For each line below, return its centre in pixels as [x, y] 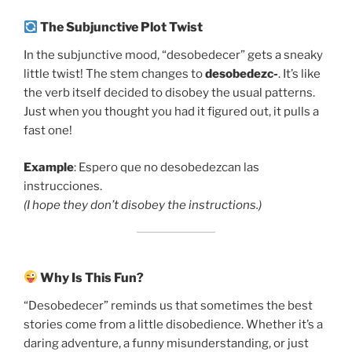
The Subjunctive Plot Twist [121, 27]
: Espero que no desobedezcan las [167, 167]
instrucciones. [63, 186]
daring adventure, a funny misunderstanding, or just [166, 343]
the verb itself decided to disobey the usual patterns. [169, 93]
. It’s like [299, 74]
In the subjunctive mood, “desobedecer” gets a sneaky [173, 55]
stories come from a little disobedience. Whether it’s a [173, 324]
